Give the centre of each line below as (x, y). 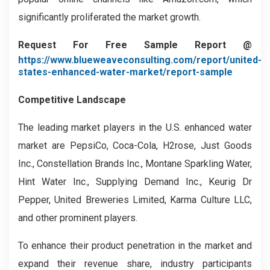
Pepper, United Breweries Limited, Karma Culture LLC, (135, 200)
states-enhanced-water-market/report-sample (125, 72)
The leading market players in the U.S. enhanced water (135, 127)
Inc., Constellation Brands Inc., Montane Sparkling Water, (135, 164)
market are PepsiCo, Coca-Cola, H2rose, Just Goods (135, 146)
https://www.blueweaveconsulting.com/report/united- (140, 60)
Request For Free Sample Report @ (135, 45)
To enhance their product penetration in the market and (135, 246)
